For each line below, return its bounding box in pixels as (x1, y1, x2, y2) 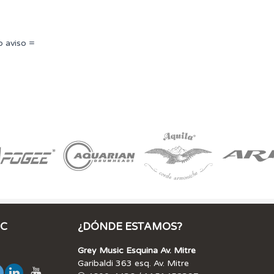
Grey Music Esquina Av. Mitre (78, 245, 196, 256)
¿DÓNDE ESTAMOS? (78, 220, 182, 233)
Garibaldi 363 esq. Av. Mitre (78, 257, 189, 268)
